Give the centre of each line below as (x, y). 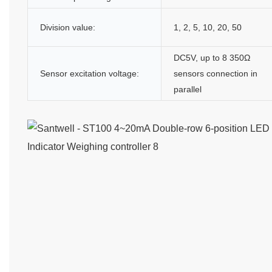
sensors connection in (216, 73)
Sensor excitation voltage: (90, 73)
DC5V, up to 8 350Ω (212, 57)
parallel (188, 89)
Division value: (68, 27)
